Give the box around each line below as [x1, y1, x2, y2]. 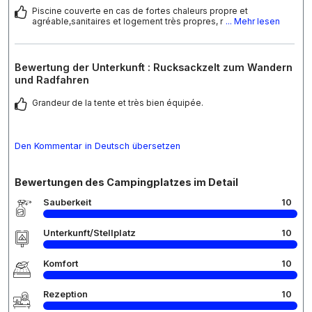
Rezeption [43, 289, 88, 300]
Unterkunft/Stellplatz [43, 228, 136, 239]
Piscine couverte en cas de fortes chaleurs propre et [32, 6, 248, 17]
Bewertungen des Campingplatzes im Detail [15, 176, 238, 189]
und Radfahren [15, 74, 89, 86]
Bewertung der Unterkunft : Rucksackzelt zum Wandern [15, 61, 292, 74]
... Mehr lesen [226, 16, 280, 27]
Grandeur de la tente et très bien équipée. [32, 97, 203, 109]
